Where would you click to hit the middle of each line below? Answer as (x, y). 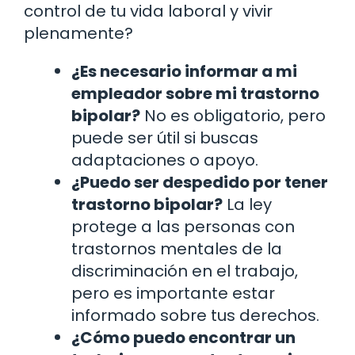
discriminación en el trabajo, (185, 271)
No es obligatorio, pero (233, 115)
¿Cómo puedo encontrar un (183, 337)
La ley (247, 204)
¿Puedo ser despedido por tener (200, 182)
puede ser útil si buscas (165, 137)
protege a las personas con (183, 226)
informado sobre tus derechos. (195, 315)
